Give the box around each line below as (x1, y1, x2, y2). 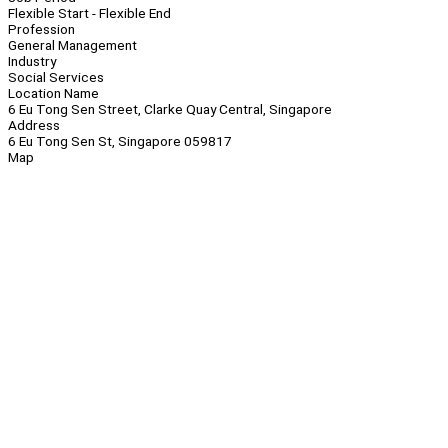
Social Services (8, 69, 104, 86)
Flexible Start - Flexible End (8, 5, 171, 22)
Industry (8, 53, 56, 70)
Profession (8, 21, 75, 38)
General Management (8, 37, 137, 54)
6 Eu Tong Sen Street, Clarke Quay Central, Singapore (8, 101, 332, 118)
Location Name (8, 85, 99, 102)
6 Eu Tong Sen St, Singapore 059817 (8, 133, 232, 150)
